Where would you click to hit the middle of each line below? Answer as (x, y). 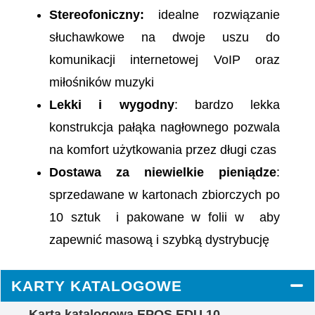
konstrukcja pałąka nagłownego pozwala (165, 128)
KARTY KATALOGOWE (97, 286)
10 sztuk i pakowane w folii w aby (165, 218)
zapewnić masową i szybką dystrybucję (161, 240)
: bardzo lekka (227, 105)
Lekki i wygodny (112, 105)
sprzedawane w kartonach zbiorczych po (165, 195)
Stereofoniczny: (97, 15)
